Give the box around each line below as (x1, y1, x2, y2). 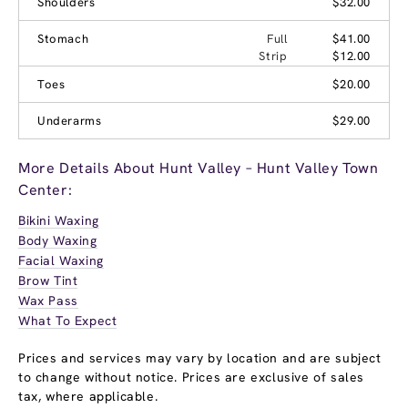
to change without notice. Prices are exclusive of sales (18, 368, 365, 385)
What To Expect (18, 311, 117, 329)
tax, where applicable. (18, 387, 158, 404)
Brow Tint (18, 271, 78, 289)
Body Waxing (18, 231, 97, 249)
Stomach (37, 30, 89, 46)
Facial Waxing (18, 251, 104, 269)
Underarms (37, 112, 102, 128)
